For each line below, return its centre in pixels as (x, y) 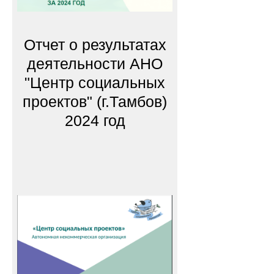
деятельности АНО (95, 64)
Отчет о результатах (95, 45)
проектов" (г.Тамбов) (95, 102)
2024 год (95, 121)
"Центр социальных (95, 83)
